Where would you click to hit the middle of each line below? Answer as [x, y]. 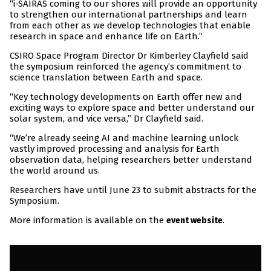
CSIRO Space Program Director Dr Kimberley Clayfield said [129, 56]
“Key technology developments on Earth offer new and [126, 97]
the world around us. [55, 171]
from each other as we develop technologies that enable [130, 26]
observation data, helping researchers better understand [131, 160]
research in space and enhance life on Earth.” [106, 37]
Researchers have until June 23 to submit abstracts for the [133, 190]
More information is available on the [88, 220]
